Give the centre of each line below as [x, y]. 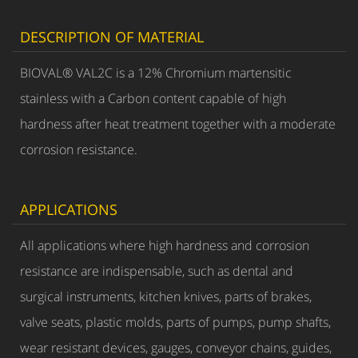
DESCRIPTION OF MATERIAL [112, 37]
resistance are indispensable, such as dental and [157, 271]
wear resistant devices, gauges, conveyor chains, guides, [176, 348]
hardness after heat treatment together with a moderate [178, 124]
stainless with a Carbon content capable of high [153, 98]
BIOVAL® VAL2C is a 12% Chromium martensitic [156, 73]
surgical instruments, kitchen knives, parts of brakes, [166, 296]
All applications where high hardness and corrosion [165, 245]
